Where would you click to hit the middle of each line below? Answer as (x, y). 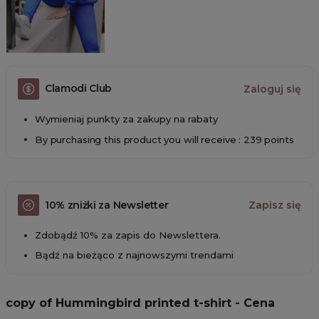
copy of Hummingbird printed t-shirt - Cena (140, 303)
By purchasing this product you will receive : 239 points (164, 140)
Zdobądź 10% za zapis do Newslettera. (128, 235)
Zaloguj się (272, 89)
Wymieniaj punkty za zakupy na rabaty (126, 119)
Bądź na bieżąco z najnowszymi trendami (134, 255)
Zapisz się (275, 205)
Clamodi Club (79, 88)
